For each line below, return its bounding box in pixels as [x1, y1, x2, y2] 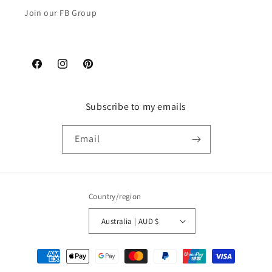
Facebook [30, 64, 69, 76]
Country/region [89, 191, 141, 202]
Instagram [56, 64, 97, 76]
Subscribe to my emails [85, 100, 187, 113]
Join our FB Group [24, 7, 97, 18]
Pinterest [81, 64, 118, 76]
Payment [33, 245, 69, 256]
